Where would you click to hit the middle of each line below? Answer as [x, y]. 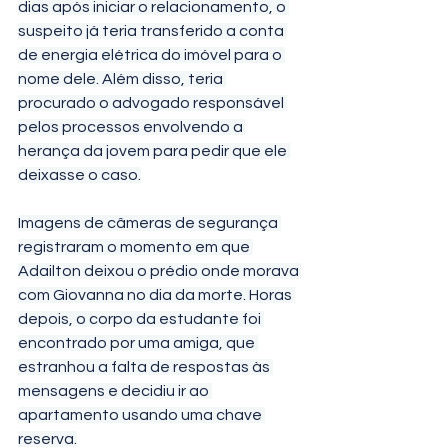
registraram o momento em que [135, 246]
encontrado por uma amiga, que [138, 342]
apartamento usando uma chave [141, 414]
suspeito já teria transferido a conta [152, 30]
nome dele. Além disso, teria [122, 78]
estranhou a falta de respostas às [145, 366]
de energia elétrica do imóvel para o [151, 54]
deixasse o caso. [79, 174]
